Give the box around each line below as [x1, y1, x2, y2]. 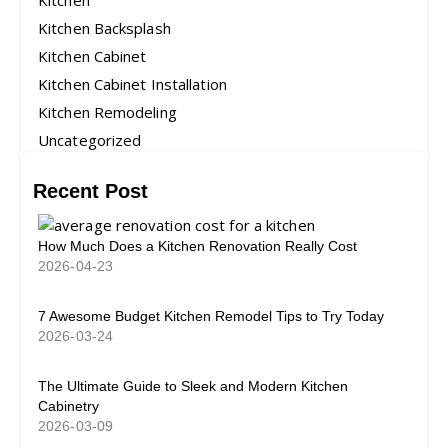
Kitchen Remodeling [38, 102, 177, 123]
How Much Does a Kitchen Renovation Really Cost [38, 238, 357, 255]
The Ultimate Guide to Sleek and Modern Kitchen [38, 378, 348, 395]
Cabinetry [38, 398, 99, 415]
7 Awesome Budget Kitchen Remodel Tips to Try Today [38, 308, 384, 325]
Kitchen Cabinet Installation [38, 74, 227, 95]
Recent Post [33, 180, 148, 203]
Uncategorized [38, 130, 142, 151]
